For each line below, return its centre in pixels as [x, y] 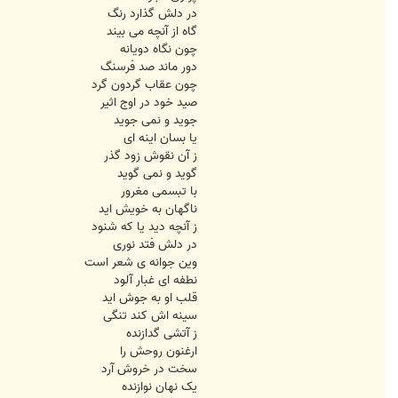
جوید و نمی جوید [155, 121]
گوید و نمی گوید [157, 174]
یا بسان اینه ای [160, 139]
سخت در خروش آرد [149, 370]
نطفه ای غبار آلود [155, 281]
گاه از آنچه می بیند [152, 32]
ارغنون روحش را [159, 352]
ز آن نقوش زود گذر [151, 156]
